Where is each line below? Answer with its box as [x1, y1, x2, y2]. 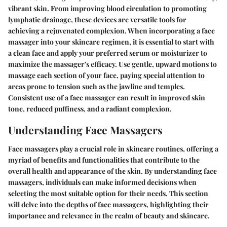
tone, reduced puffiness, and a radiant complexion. [8, 103, 172, 113]
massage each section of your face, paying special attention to [8, 70, 205, 80]
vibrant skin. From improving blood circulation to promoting [8, 3, 207, 13]
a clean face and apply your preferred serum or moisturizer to [8, 48, 207, 58]
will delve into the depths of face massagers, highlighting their [8, 200, 209, 209]
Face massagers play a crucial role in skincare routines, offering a [8, 144, 218, 154]
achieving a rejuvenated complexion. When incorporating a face [8, 25, 215, 35]
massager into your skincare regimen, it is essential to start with [8, 36, 214, 47]
